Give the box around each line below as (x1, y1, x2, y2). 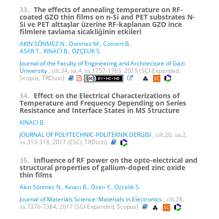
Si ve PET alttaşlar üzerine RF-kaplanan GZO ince (20, 19, 182, 29)
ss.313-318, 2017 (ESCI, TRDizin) (20, 138, 109, 147)
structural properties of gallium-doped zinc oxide (20, 163, 185, 173)
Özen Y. (91, 183, 111, 192)
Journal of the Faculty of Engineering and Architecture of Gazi (20, 59, 185, 67)
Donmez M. (69, 39, 100, 48)
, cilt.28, (162, 195, 184, 204)
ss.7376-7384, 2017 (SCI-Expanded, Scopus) (20, 202, 140, 211)
